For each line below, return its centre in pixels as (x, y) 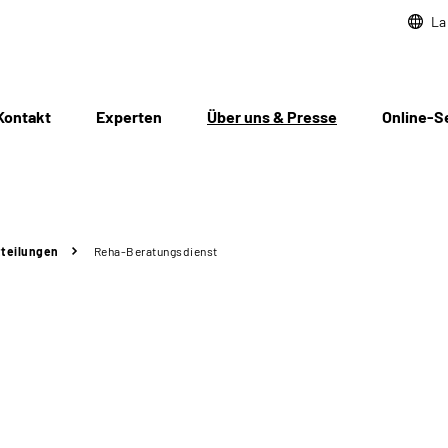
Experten (129, 116)
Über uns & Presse (272, 116)
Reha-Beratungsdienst (155, 251)
